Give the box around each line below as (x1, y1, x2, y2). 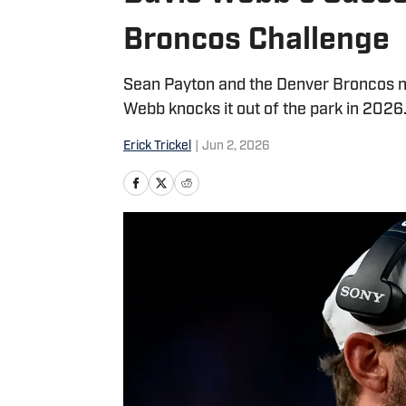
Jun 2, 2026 (202, 140, 270, 153)
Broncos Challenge (123, 25, 390, 57)
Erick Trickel (123, 140, 191, 153)
